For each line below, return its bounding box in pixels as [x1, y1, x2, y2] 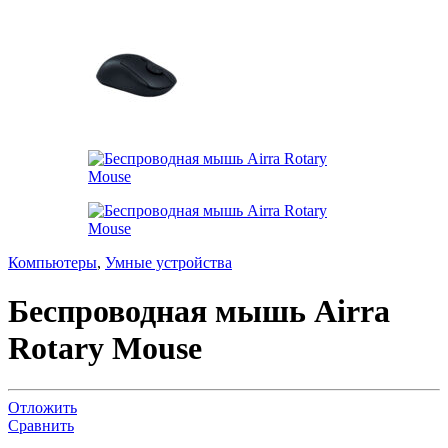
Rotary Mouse [8, 330, 202, 367]
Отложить [8, 398, 77, 416]
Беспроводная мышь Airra [8, 293, 390, 330]
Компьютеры [8, 254, 97, 271]
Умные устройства [105, 254, 232, 271]
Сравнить [8, 416, 74, 434]
